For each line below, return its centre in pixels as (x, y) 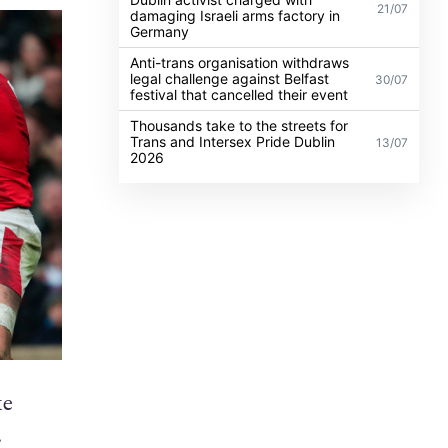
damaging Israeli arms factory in (235, 15)
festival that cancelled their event (239, 94)
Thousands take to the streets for (239, 125)
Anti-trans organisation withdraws (240, 62)
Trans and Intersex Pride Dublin (233, 141)
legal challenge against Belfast (230, 78)
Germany (160, 31)
